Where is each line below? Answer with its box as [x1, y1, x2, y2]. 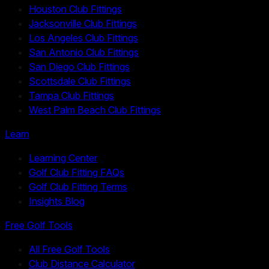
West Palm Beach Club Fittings [29, 104, 161, 116]
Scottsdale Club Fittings [29, 75, 131, 88]
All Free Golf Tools [29, 243, 110, 256]
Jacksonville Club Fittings [29, 17, 137, 30]
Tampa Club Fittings [29, 89, 114, 102]
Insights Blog [29, 195, 85, 208]
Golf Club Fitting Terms [29, 181, 127, 193]
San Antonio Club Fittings [29, 46, 139, 59]
